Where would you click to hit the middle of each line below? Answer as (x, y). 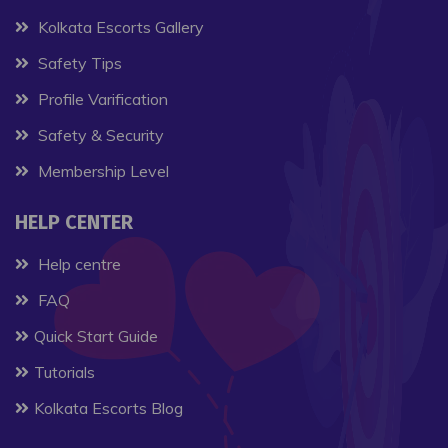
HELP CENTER (80, 222)
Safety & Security (99, 135)
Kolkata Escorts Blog (108, 408)
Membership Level (101, 171)
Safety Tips (78, 63)
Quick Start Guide (96, 336)
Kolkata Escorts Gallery (119, 27)
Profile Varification (101, 99)
